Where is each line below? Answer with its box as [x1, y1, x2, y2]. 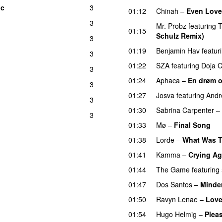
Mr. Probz [156, 20, 186, 31]
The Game [156, 164, 190, 174]
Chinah [156, 5, 178, 16]
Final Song [174, 119, 211, 130]
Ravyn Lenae [156, 194, 198, 204]
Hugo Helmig [156, 209, 197, 219]
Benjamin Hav [156, 45, 200, 55]
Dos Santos [156, 179, 192, 189]
